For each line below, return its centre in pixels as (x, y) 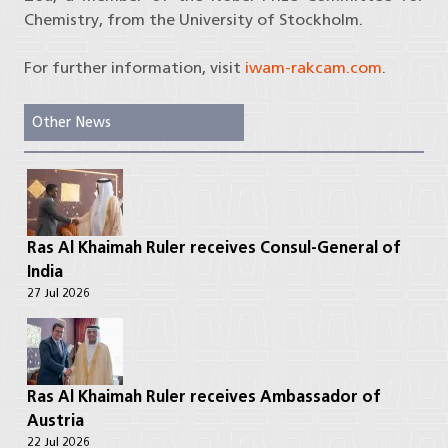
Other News (71, 122)
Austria (55, 421)
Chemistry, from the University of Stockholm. (193, 20)
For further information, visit (134, 68)
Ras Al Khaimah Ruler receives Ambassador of (204, 397)
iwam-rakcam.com (313, 68)
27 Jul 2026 (58, 293)
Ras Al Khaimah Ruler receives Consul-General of (214, 248)
